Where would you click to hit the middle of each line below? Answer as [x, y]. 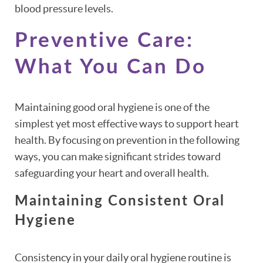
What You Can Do [110, 67]
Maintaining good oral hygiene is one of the [112, 107]
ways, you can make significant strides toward [118, 156]
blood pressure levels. [64, 8]
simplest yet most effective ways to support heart [127, 123]
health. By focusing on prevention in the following [127, 140]
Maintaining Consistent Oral [120, 201]
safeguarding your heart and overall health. [112, 173]
